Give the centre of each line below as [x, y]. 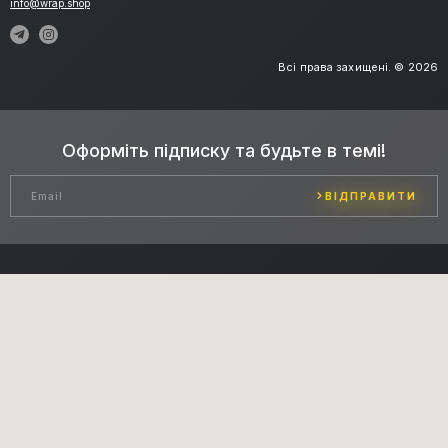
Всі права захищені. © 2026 [358, 67]
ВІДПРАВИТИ [371, 196]
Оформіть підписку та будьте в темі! [224, 151]
